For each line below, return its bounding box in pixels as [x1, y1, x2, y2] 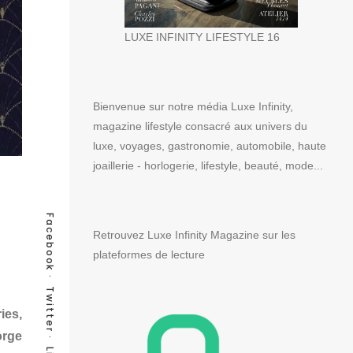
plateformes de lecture [93, 247, 205, 261]
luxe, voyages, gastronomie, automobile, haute [93, 139, 326, 152]
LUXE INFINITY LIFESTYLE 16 [124, 30, 280, 43]
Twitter [43, 285, 57, 333]
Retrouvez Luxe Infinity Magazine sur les [93, 228, 295, 241]
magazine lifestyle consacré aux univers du [93, 119, 307, 132]
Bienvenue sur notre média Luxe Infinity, [93, 99, 293, 113]
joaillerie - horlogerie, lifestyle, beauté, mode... [93, 158, 323, 172]
